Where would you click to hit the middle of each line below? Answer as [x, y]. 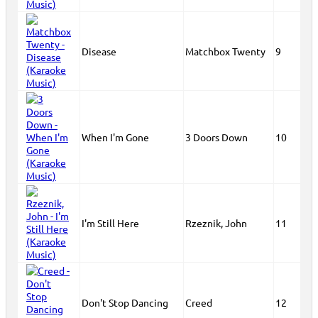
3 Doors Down [216, 137]
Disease [99, 51]
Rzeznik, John [216, 223]
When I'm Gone [115, 137]
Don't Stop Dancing [125, 302]
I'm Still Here [110, 223]
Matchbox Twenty [225, 51]
